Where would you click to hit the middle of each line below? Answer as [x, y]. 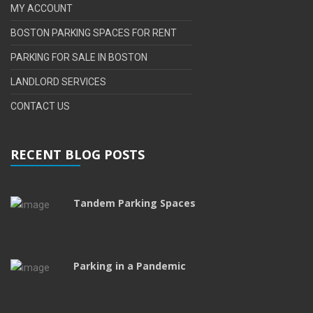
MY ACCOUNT [42, 8]
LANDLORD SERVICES [58, 81]
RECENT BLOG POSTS [78, 155]
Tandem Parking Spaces [134, 203]
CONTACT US [40, 106]
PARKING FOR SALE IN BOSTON [79, 57]
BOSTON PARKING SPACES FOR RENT [94, 32]
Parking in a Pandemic [130, 266]
